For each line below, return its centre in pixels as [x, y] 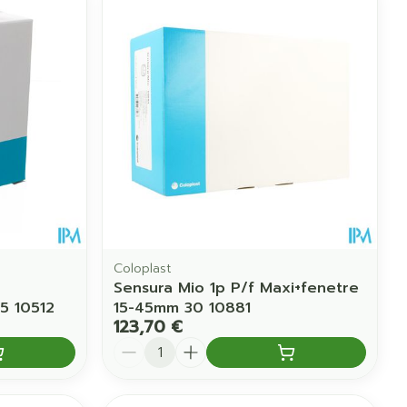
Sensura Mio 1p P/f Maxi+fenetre [237, 288]
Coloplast [143, 268]
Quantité [146, 345]
